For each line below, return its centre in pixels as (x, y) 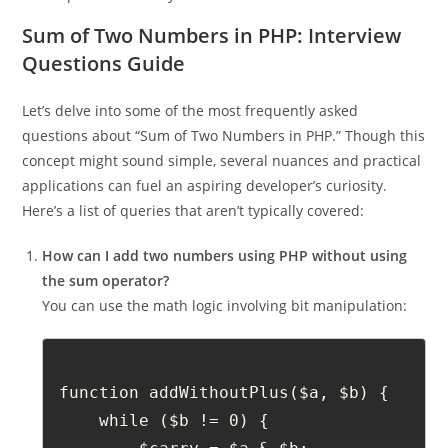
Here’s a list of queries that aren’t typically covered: (193, 243)
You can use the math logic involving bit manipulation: (225, 338)
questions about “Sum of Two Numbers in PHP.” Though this (224, 168)
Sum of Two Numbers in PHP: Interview (212, 68)
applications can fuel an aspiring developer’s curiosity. (205, 218)
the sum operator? (106, 313)
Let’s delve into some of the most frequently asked (190, 143)
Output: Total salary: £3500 (133, 27)
